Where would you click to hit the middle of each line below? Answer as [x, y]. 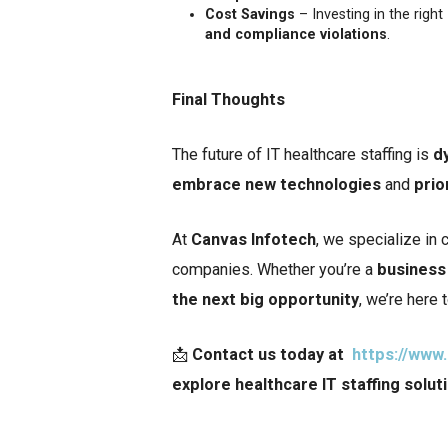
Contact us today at [272, 354]
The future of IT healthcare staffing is [302, 154]
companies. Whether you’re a [274, 269]
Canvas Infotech [253, 239]
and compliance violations [296, 34]
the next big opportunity [265, 299]
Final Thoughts [228, 99]
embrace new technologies [276, 184]
